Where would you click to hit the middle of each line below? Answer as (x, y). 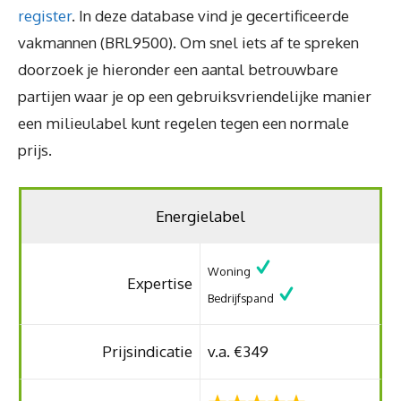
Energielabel (200, 216)
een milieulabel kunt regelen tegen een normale (183, 123)
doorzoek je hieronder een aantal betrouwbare (178, 69)
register (45, 15)
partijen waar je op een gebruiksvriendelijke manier (195, 96)
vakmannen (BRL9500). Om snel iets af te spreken (188, 42)
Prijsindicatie (147, 351)
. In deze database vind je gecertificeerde (210, 15)
